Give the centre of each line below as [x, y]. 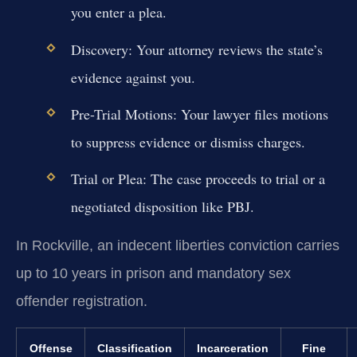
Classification [135, 348]
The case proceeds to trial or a [235, 178]
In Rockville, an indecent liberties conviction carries [178, 246]
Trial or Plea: [108, 178]
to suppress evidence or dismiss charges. [188, 141]
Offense [51, 348]
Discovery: [101, 49]
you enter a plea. [118, 12]
